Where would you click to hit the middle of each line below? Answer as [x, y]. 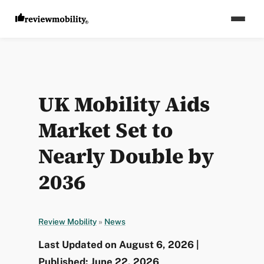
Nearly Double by [126, 156]
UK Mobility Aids [124, 104]
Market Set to [105, 130]
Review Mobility [67, 222]
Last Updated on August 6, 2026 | [118, 245]
